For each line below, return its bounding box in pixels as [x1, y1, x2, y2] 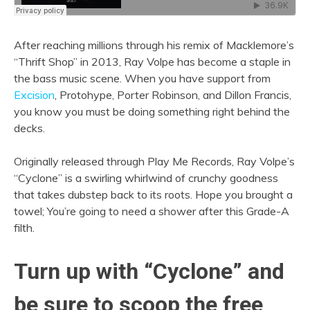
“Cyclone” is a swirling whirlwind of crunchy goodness [14, 171, 278, 185]
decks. [14, 121, 45, 135]
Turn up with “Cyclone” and [14, 257, 284, 284]
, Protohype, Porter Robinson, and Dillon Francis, [55, 88, 291, 102]
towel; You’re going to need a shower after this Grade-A [14, 204, 289, 218]
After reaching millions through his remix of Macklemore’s [14, 38, 294, 52]
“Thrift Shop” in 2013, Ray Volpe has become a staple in [14, 55, 291, 69]
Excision [14, 88, 55, 102]
